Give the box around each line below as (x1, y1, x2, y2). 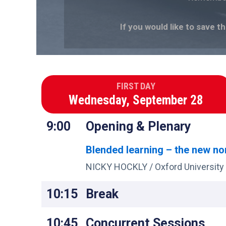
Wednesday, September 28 (69, 93, 204, 108)
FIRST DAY (117, 81, 156, 92)
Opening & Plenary (86, 119, 192, 134)
